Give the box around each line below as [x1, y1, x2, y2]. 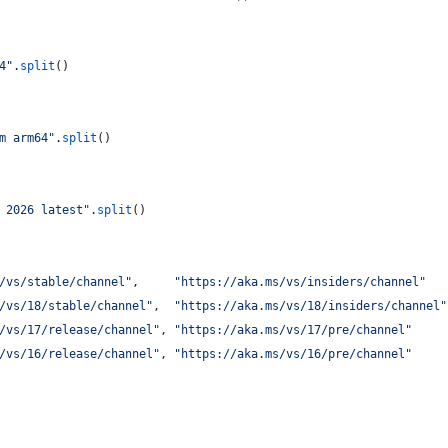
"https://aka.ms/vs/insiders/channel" [174, 275, 426, 289]
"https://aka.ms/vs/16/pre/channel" [174, 347, 412, 361]
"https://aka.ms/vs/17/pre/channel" [174, 323, 412, 337]
